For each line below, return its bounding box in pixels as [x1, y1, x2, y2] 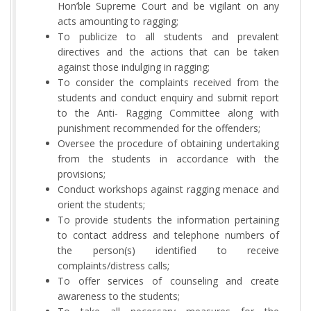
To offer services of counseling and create [58, 274, 279, 287]
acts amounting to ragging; [58, 14, 178, 28]
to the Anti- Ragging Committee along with [58, 106, 279, 119]
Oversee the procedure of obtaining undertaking [58, 136, 279, 150]
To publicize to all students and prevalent [58, 29, 279, 43]
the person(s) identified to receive [58, 243, 279, 257]
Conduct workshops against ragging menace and [58, 182, 279, 196]
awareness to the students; [58, 289, 180, 303]
